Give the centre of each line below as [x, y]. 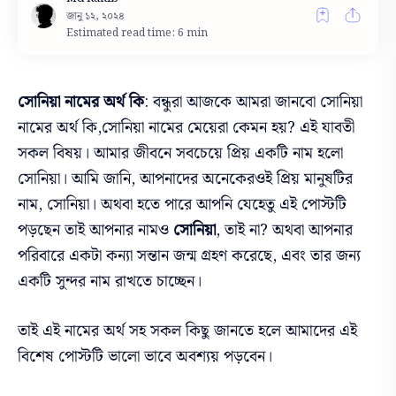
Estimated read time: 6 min [137, 33]
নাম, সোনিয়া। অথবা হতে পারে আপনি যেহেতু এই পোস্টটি [182, 205]
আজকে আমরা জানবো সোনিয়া [274, 102]
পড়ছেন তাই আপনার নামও [95, 230]
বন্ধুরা [170, 102]
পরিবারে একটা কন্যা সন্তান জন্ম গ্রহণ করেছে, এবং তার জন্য [189, 256]
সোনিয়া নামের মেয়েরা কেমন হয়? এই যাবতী [228, 128]
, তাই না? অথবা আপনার [284, 230]
